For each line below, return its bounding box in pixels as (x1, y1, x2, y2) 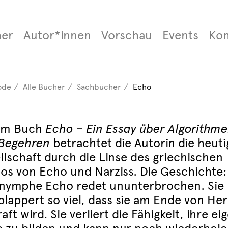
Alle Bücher (22, 82, 65, 92)
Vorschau (101, 27, 152, 43)
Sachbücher (76, 82, 121, 92)
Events (162, 27, 198, 43)
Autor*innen (23, 27, 91, 43)
